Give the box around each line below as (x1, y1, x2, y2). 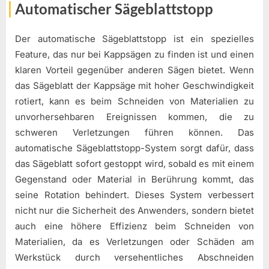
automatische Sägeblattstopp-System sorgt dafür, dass (15, 142, 254, 154)
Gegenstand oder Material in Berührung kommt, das (15, 174, 254, 186)
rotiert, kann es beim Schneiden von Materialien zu (15, 95, 254, 107)
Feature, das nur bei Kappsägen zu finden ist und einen (15, 49, 254, 61)
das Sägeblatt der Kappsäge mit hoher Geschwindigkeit (15, 80, 254, 92)
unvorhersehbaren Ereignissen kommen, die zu (15, 111, 254, 123)
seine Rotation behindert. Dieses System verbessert (15, 189, 254, 201)
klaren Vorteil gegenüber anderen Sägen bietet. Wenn (15, 64, 254, 76)
